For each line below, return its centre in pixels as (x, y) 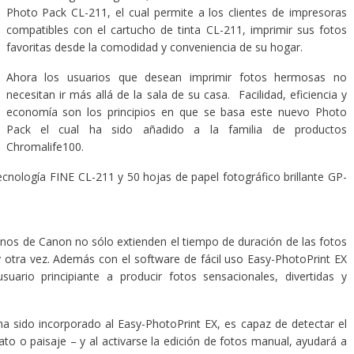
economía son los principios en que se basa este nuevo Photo (176, 112)
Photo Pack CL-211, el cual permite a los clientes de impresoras (176, 12)
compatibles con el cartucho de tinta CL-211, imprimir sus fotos (176, 30)
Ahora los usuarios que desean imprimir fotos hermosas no (176, 77)
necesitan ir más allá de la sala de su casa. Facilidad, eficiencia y (176, 94)
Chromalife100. (45, 147)
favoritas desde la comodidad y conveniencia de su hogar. (154, 47)
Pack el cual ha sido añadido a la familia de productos (176, 129)
